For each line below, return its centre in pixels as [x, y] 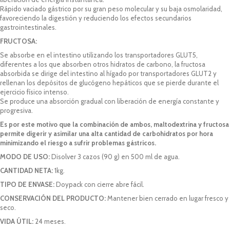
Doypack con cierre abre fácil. [99, 184]
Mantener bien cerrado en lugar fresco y [167, 198]
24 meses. [50, 221]
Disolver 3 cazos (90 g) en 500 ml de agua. [116, 156]
